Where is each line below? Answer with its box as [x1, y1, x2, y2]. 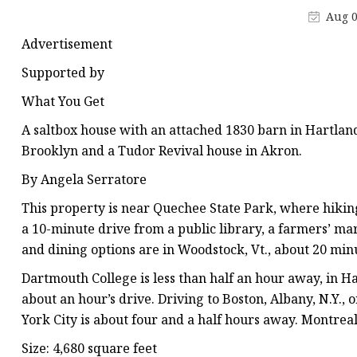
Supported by [22, 64, 104, 82]
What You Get [22, 92, 104, 111]
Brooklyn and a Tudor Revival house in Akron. [22, 142, 302, 160]
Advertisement [22, 35, 112, 53]
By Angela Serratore [22, 171, 147, 189]
